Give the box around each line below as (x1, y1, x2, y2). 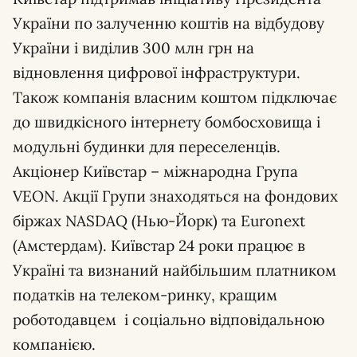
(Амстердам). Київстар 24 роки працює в (13, 236, 305, 255)
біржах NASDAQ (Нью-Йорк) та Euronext (13, 211, 305, 230)
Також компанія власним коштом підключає (13, 88, 337, 107)
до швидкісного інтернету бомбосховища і (13, 112, 320, 131)
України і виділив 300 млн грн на (13, 38, 254, 57)
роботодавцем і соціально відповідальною (13, 310, 324, 329)
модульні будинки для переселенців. (13, 137, 280, 156)
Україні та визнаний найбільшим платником (13, 261, 336, 280)
